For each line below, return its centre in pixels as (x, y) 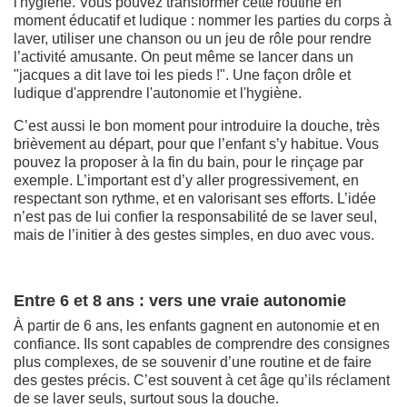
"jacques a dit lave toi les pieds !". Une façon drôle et (182, 74)
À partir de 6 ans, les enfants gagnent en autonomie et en (197, 325)
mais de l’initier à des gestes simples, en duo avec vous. (194, 234)
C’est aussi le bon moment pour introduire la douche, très (197, 125)
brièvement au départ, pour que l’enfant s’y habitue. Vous (196, 144)
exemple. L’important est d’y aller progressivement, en (186, 180)
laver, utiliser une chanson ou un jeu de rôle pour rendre (193, 38)
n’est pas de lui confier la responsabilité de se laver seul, (195, 216)
